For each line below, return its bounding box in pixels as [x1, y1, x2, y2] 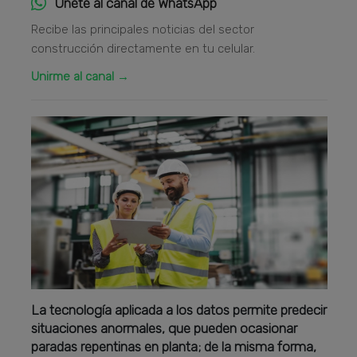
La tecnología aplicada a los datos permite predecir [31, 302, 328, 319]
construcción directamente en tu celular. [31, 41, 256, 56]
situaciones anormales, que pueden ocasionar [31, 320, 298, 337]
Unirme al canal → [31, 69, 130, 84]
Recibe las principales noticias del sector [31, 22, 255, 37]
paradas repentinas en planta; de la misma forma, [31, 339, 317, 355]
